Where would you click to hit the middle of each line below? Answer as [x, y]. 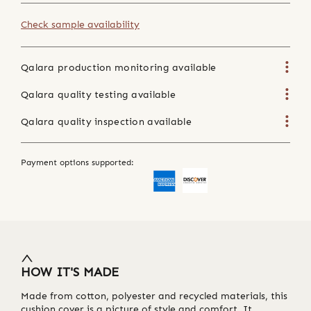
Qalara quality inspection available [106, 121]
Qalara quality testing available [98, 94]
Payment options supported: [77, 162]
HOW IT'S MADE [70, 272]
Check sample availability [80, 24]
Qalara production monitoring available [119, 67]
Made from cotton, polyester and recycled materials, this [154, 296]
